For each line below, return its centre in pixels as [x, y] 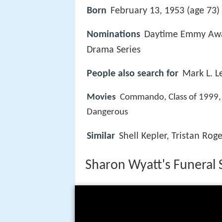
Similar [101, 136]
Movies [101, 98]
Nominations [113, 35]
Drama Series [114, 50]
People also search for [133, 74]
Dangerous [107, 112]
